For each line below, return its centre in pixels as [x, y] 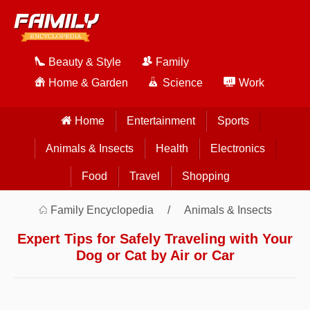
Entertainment [161, 121]
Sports [233, 121]
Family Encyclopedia [102, 210]
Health [172, 148]
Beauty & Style [85, 62]
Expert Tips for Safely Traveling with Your [155, 239]
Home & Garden [88, 83]
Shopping [206, 176]
